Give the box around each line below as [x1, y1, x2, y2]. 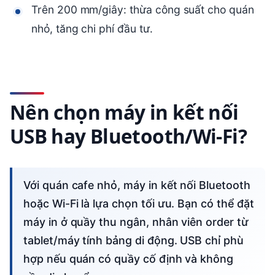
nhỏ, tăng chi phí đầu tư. [31, 22, 153, 36]
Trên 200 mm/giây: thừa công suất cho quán [31, 3, 254, 17]
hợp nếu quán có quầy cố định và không [23, 252, 234, 265]
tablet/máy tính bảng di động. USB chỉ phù [23, 233, 244, 247]
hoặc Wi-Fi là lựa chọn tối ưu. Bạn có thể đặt [23, 196, 254, 210]
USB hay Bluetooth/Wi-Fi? [10, 123, 247, 150]
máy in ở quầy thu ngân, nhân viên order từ [23, 215, 249, 228]
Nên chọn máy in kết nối [10, 99, 239, 126]
